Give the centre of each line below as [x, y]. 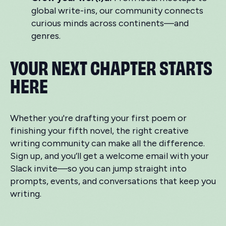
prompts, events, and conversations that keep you [113, 181]
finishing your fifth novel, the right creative [99, 131]
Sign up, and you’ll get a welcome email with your [109, 156]
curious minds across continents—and [110, 23]
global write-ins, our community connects [117, 11]
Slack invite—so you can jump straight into [98, 169]
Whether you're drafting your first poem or [98, 118]
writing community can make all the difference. [107, 144]
